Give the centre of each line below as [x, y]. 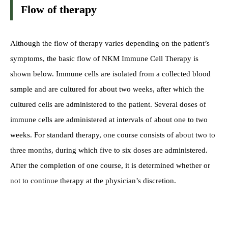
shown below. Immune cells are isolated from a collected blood [110, 74]
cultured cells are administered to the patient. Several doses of [108, 104]
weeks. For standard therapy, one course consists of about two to [113, 135]
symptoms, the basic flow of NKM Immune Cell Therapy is [104, 58]
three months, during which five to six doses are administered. [109, 150]
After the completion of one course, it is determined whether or [110, 165]
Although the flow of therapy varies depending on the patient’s [110, 43]
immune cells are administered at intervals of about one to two [109, 119]
